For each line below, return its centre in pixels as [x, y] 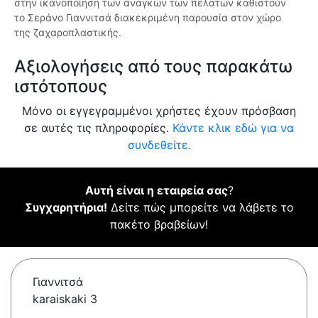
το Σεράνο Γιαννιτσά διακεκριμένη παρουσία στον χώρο [148, 18]
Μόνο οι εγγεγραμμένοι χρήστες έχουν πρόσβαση [159, 111]
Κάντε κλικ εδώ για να [233, 128]
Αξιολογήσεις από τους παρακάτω [153, 67]
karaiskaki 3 [65, 299]
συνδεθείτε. [159, 145]
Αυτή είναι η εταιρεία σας [156, 191]
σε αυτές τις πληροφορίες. [98, 128]
